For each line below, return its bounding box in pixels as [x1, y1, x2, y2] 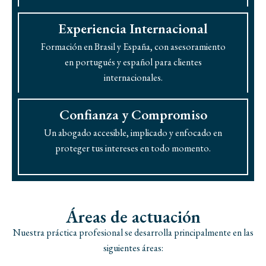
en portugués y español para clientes [64, 56, 202, 69]
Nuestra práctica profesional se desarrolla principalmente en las [12, 226, 254, 239]
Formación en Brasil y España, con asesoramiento [40, 40, 226, 53]
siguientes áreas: [103, 242, 163, 255]
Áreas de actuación [65, 205, 201, 228]
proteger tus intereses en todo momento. [55, 142, 211, 155]
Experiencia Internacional [58, 18, 208, 37]
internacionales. [103, 71, 163, 84]
